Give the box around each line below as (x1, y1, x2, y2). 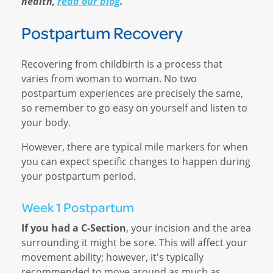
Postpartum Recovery (21, 22, 183, 43)
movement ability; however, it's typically (21, 250, 204, 264)
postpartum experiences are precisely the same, (21, 87, 243, 101)
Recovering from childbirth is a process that (21, 57, 222, 71)
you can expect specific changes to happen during (21, 155, 250, 169)
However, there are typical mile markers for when (21, 140, 248, 154)
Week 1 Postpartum (21, 199, 134, 216)
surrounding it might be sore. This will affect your (21, 236, 247, 250)
